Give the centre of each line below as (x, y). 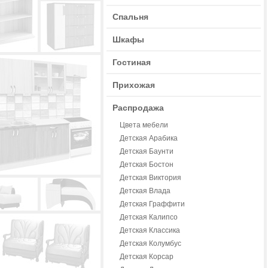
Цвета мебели (144, 125)
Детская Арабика (149, 138)
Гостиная (132, 62)
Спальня (130, 17)
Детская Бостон (147, 165)
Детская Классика (150, 230)
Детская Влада (145, 191)
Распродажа (138, 108)
